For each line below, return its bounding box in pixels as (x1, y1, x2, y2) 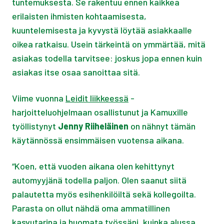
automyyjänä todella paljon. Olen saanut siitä (12, 174, 186, 186)
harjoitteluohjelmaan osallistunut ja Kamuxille (12, 106, 188, 118)
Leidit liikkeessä (65, 92, 128, 104)
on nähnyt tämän (128, 120, 195, 132)
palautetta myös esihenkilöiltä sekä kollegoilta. (12, 188, 196, 200)
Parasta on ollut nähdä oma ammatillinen (12, 202, 170, 214)
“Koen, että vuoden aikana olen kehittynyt (12, 160, 174, 172)
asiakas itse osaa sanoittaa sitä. (12, 66, 140, 78)
